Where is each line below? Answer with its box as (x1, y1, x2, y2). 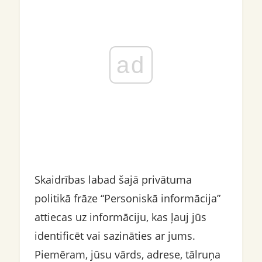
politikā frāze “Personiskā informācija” (34, 191, 220, 205)
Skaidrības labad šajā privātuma (34, 173, 192, 187)
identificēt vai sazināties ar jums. (34, 229, 195, 243)
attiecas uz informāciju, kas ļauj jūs (34, 210, 206, 224)
